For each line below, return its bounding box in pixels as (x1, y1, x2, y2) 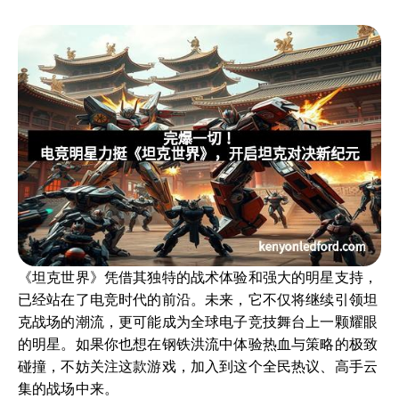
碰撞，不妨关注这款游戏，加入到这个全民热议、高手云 (18, 358, 379, 374)
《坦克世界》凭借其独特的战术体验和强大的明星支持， (18, 269, 379, 285)
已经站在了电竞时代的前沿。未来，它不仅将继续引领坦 (18, 291, 379, 307)
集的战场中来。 (18, 380, 119, 396)
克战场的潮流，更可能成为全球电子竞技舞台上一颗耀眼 (18, 313, 379, 330)
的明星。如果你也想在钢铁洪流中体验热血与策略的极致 (18, 336, 379, 352)
